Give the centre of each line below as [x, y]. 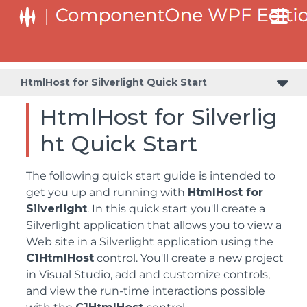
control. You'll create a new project [189, 258]
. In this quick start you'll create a [176, 209]
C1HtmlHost [60, 258]
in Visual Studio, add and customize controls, [148, 274]
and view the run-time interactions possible [146, 291]
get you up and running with [107, 192]
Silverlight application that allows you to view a [154, 225]
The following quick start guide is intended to [151, 176]
